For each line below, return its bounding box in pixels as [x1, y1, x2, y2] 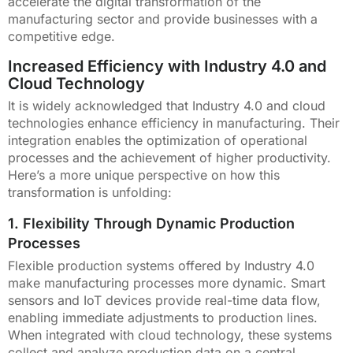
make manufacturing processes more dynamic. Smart [8, 275, 325, 292]
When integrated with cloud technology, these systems [8, 327, 332, 344]
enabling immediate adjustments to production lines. [8, 310, 318, 326]
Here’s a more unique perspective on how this [8, 166, 280, 183]
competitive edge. [8, 28, 115, 44]
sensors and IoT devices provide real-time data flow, [8, 292, 321, 309]
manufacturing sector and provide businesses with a [8, 10, 318, 27]
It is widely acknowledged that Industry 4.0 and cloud [8, 97, 325, 113]
